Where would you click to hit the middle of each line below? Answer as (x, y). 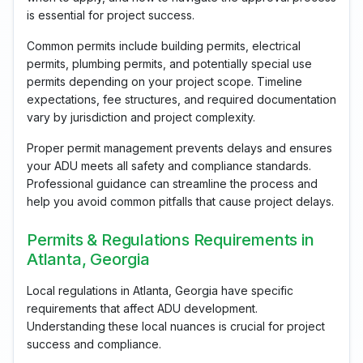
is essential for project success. (111, 15)
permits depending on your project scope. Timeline (164, 82)
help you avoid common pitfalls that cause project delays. (180, 202)
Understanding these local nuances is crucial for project (176, 327)
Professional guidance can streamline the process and (172, 184)
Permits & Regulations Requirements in (171, 240)
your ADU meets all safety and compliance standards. (169, 166)
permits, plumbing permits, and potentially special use (169, 64)
